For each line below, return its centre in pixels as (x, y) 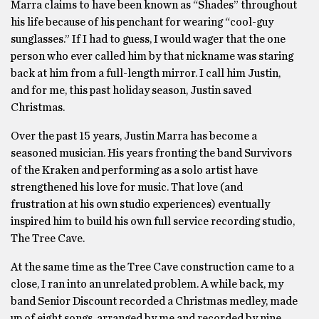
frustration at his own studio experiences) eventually (140, 204)
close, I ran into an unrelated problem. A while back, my (147, 284)
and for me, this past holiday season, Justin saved (131, 90)
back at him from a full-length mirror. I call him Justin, (146, 73)
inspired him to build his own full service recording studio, (153, 221)
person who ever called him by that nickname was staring (152, 56)
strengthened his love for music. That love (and (127, 187)
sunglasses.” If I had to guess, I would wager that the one (148, 39)
